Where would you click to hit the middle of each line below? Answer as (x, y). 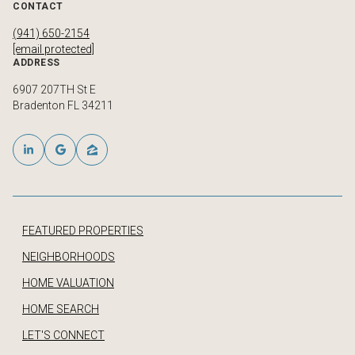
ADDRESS (36, 62)
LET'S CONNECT (63, 336)
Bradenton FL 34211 (63, 105)
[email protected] (53, 49)
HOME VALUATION (68, 283)
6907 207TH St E (54, 89)
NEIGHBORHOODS (69, 257)
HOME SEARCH (61, 309)
